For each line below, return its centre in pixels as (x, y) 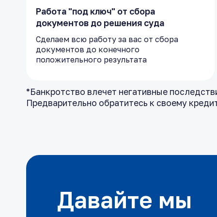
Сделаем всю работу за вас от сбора (107, 39)
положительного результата (91, 60)
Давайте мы (124, 200)
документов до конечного (87, 50)
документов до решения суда (100, 23)
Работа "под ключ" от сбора (95, 11)
